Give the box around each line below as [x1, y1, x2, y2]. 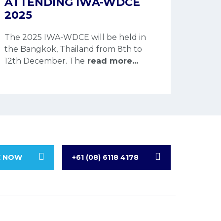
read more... [85, 56, 139, 66]
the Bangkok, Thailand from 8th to [4, 44, 143, 54]
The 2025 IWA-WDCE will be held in [4, 32, 147, 42]
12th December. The [4, 56, 85, 66]
